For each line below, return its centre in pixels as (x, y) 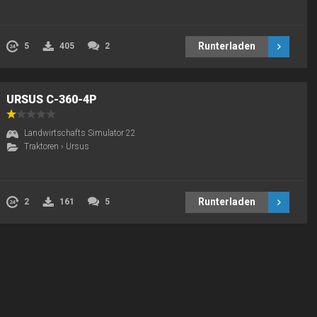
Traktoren (41, 146)
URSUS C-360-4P (52, 99)
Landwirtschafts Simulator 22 (80, 133)
